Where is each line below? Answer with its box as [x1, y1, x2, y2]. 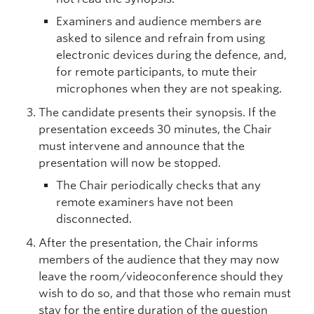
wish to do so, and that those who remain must [39, 287, 291, 300]
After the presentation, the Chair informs [39, 236, 258, 250]
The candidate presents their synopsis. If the [39, 106, 276, 119]
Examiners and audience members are [56, 15, 261, 28]
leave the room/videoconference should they [39, 270, 283, 283]
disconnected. [56, 212, 132, 226]
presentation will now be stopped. [39, 156, 221, 170]
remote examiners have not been [56, 196, 233, 209]
